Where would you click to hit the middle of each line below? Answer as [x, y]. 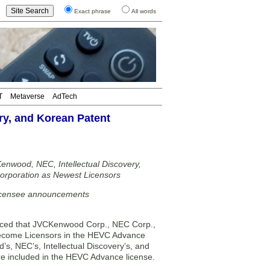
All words [144, 11]
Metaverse [27, 96]
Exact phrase [93, 11]
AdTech [65, 96]
